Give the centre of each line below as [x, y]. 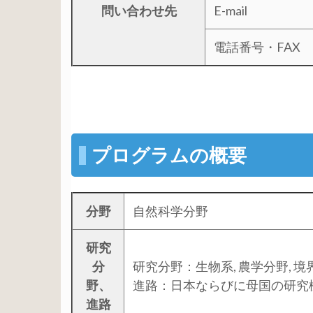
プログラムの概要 [169, 154]
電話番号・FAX [257, 47]
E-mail [231, 10]
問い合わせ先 [139, 10]
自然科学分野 [170, 211]
